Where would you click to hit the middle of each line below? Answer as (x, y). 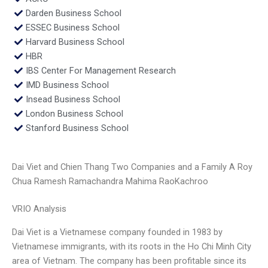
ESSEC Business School (72, 27)
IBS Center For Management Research (100, 70)
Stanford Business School (77, 128)
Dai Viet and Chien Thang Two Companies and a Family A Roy (132, 167)
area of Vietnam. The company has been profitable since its (129, 261)
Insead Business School (73, 99)
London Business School (74, 113)
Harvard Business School (75, 42)
